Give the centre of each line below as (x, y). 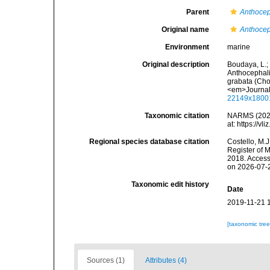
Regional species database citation (149, 142)
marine (239, 47)
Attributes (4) (166, 260)
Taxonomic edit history (171, 184)
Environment (187, 47)
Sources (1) (106, 260)
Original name (186, 30)
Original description (176, 64)
